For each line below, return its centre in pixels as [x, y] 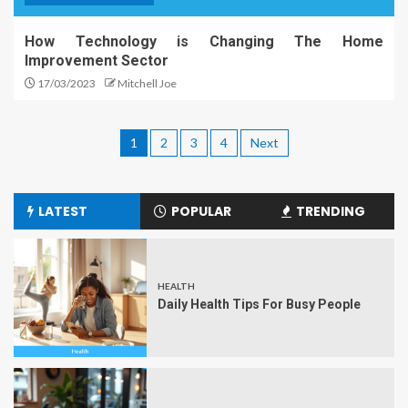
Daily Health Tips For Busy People [259, 305]
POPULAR [202, 212]
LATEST [63, 212]
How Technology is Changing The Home [204, 42]
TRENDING [330, 212]
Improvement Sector [97, 61]
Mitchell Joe [147, 84]
